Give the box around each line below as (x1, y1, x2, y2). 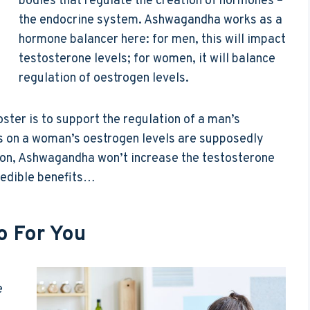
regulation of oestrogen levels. (19, 70, 189, 86)
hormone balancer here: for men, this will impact (19, 31, 286, 48)
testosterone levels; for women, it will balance (19, 51, 275, 67)
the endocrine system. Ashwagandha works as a (19, 12, 282, 28)
